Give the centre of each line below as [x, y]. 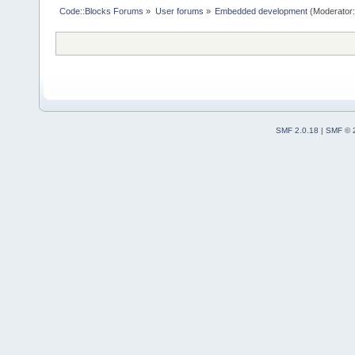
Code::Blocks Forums [102, 11]
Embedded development [261, 11]
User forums [179, 11]
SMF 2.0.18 [297, 130]
